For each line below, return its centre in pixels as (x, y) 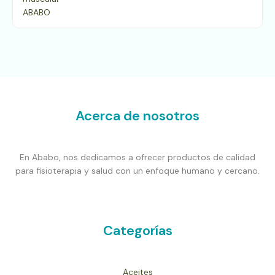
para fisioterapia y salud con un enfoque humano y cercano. (137, 170)
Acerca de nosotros (137, 116)
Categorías (137, 230)
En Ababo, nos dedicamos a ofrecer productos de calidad (137, 157)
